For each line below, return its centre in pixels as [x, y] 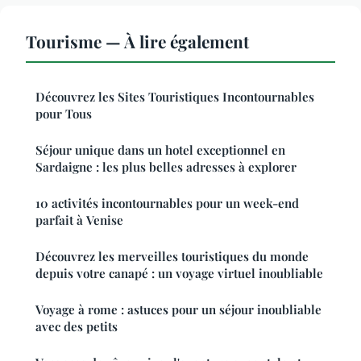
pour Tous [64, 114]
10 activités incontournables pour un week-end [167, 203]
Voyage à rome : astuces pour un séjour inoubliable [178, 310]
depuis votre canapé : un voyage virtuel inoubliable [179, 274]
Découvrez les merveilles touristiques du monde [172, 257]
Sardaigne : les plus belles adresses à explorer [166, 167]
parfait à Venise [79, 220]
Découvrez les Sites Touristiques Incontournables [175, 97]
